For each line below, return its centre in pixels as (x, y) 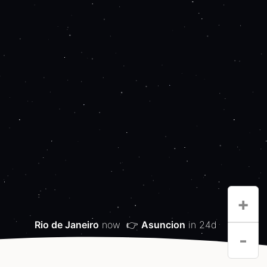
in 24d (201, 225)
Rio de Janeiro (67, 225)
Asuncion (163, 225)
